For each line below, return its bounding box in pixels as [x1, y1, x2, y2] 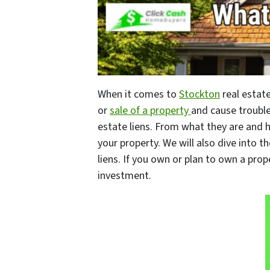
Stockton [179, 86, 220, 102]
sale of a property [110, 102, 191, 118]
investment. [98, 168, 151, 183]
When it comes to [98, 86, 179, 102]
